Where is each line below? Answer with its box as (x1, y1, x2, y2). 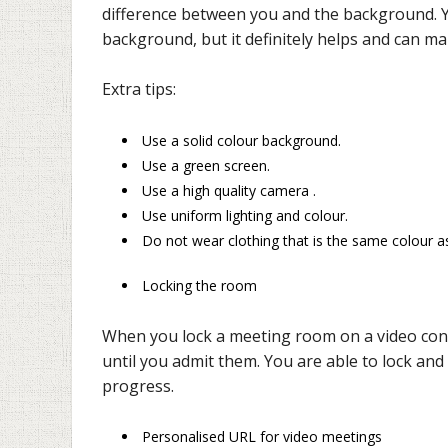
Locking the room (142, 275, 257, 295)
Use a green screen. (142, 155, 270, 175)
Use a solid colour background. (142, 130, 341, 150)
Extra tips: (102, 78, 176, 101)
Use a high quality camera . (142, 180, 316, 200)
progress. (102, 374, 178, 397)
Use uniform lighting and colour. (142, 205, 348, 225)
